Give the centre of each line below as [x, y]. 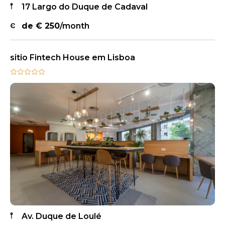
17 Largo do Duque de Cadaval [85, 7]
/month [75, 26]
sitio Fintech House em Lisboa [73, 58]
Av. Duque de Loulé [62, 216]
